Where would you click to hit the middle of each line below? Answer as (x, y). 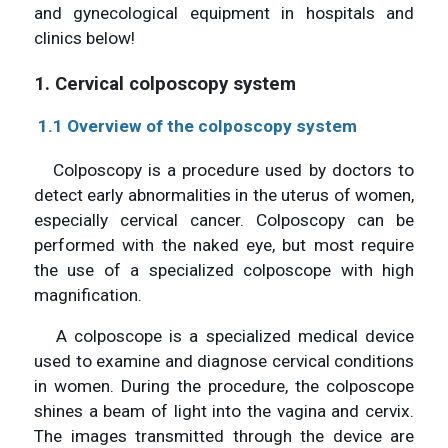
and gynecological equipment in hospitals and (224, 12)
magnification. (88, 294)
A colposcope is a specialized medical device (224, 335)
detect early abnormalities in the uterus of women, (224, 194)
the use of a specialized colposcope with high (224, 269)
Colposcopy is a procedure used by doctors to (224, 169)
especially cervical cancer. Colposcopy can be (224, 219)
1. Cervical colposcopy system (165, 83)
